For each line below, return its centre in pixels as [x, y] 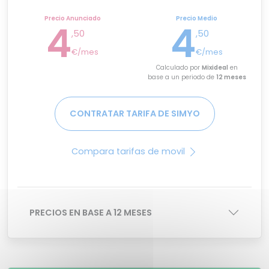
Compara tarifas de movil [129, 152]
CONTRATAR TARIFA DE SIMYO [134, 114]
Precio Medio [197, 19]
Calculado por [179, 68]
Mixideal [215, 68]
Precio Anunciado [72, 19]
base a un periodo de [182, 77]
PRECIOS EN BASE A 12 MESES [91, 212]
